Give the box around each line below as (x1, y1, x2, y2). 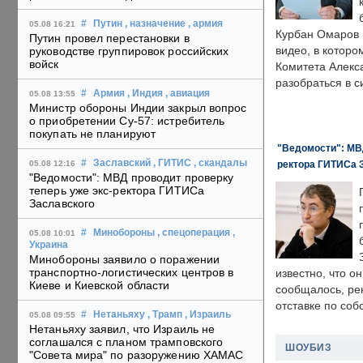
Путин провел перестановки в (29, 32, 190, 45)
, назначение (125, 19, 186, 29)
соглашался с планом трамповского (29, 335, 224, 349)
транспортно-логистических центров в (29, 266, 234, 280)
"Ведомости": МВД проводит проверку (29, 171, 234, 185)
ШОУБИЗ (285, 342, 331, 353)
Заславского (29, 197, 96, 211)
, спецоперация (157, 228, 230, 238)
